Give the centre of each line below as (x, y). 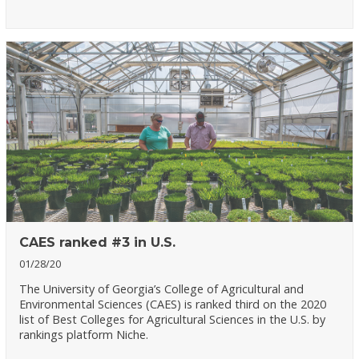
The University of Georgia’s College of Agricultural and (162, 288)
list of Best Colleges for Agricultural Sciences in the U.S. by (173, 319)
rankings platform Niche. (84, 334)
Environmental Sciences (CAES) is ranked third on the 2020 (173, 304)
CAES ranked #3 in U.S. (98, 242)
